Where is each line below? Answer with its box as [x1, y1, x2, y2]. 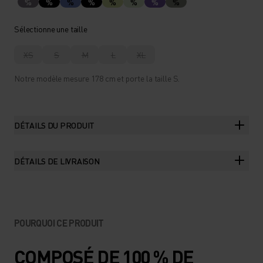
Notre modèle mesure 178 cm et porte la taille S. [14, 73, 180, 83]
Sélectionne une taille [14, 23, 87, 34]
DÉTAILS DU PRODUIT [14, 120, 95, 130]
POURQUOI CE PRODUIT [14, 217, 104, 229]
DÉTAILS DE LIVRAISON [14, 156, 100, 166]
